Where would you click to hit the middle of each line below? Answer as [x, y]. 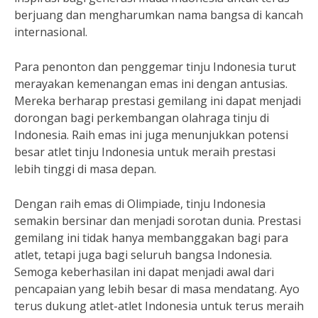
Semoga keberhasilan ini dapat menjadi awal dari [144, 272]
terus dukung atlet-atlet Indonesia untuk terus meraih [159, 306]
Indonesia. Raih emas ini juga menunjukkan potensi [151, 135]
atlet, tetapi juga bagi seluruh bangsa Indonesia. [143, 255]
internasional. [51, 32]
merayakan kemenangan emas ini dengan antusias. [151, 84]
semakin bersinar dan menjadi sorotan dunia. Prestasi [158, 221]
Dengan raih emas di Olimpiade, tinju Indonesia [140, 204]
